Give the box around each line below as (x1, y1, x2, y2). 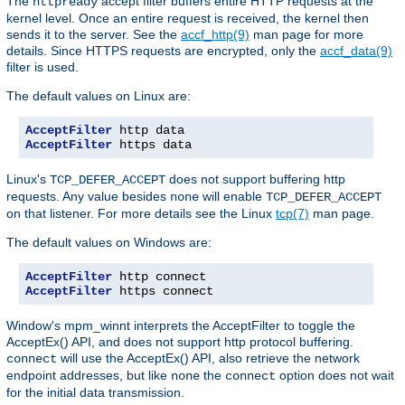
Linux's (6, 172, 50, 187)
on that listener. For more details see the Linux (6, 206, 276, 221)
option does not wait (276, 368, 394, 383)
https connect (112, 284, 213, 299)
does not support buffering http (165, 172, 345, 187)
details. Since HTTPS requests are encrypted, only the (6, 43, 320, 59)
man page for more (250, 27, 363, 42)
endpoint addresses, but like (6, 368, 171, 383)
